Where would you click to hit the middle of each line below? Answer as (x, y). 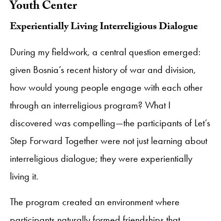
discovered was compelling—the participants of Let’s (110, 123)
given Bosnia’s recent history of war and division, (103, 69)
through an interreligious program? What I (90, 105)
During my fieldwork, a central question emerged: (105, 52)
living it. (24, 176)
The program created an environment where (95, 202)
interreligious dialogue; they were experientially (101, 158)
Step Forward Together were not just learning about (109, 140)
